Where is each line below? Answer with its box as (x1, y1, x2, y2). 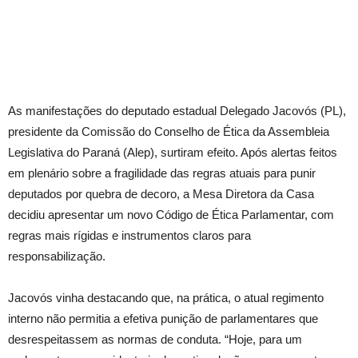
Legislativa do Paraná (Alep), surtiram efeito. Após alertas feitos (8, 145, 337, 159)
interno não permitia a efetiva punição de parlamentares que (8, 311, 318, 325)
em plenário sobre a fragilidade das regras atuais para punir (8, 165, 316, 180)
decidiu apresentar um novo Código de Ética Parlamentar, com (8, 207, 334, 221)
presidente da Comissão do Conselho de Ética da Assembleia (8, 124, 329, 138)
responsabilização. (8, 249, 105, 263)
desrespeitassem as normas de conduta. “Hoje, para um (8, 332, 302, 346)
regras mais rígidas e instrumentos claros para (8, 228, 251, 242)
